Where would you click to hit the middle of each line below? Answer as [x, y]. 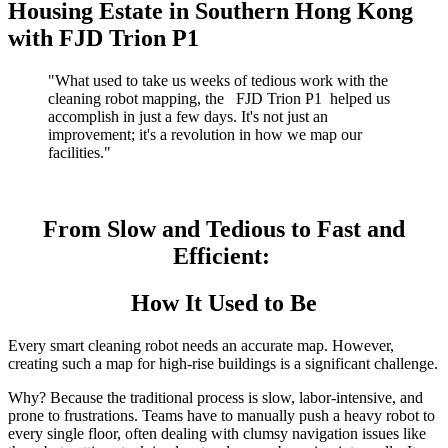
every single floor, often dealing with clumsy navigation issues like [217, 433]
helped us [358, 98]
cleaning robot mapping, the [142, 98]
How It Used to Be [224, 302]
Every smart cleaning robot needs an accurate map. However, [201, 345]
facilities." [79, 152]
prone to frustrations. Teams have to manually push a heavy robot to [221, 415]
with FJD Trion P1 [103, 37]
